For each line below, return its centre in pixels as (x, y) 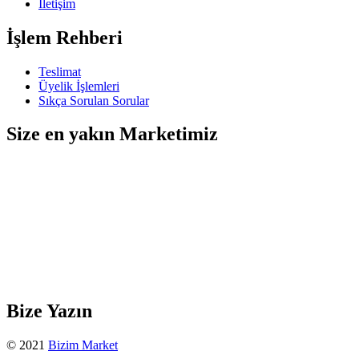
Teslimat (60, 71)
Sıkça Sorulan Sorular (94, 100)
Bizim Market (83, 345)
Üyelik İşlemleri (79, 86)
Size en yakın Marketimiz (112, 134)
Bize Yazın (49, 311)
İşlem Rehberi (65, 37)
